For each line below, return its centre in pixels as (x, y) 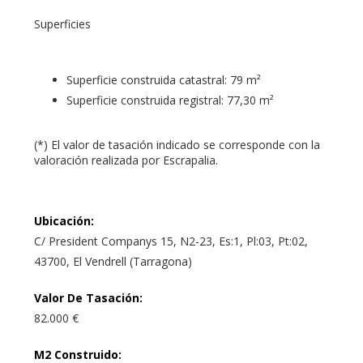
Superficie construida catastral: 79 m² (164, 79)
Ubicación (62, 220)
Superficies (62, 23)
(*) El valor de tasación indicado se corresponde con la (177, 144)
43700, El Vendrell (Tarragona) (113, 261)
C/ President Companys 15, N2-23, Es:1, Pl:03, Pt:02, (171, 241)
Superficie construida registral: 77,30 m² (170, 100)
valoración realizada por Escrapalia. (126, 160)
